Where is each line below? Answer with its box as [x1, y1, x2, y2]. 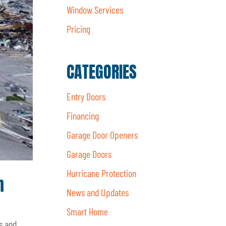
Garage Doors [67, 147, 112, 160]
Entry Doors [67, 90, 106, 102]
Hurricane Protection [67, 166, 137, 179]
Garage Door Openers [67, 128, 138, 141]
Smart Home [67, 205, 108, 217]
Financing [67, 109, 99, 122]
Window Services [67, 3, 124, 16]
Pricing [67, 22, 91, 35]
